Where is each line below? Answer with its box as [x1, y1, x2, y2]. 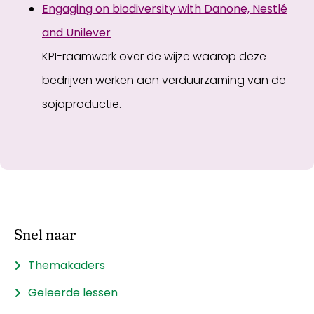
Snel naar [14, 226, 76, 243]
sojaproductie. [42, 96, 121, 112]
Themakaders [28, 257, 105, 273]
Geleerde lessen [28, 285, 118, 301]
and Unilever [42, 25, 111, 41]
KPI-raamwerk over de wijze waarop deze [42, 48, 266, 64]
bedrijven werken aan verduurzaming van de [42, 72, 286, 88]
